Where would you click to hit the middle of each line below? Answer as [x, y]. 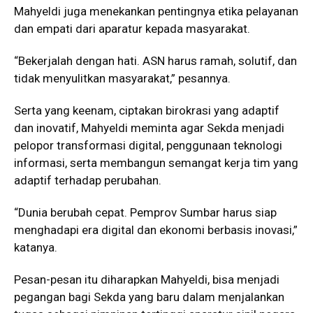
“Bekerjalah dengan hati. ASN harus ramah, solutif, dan [155, 60]
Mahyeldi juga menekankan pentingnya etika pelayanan [156, 11]
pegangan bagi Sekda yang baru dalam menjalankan [149, 297]
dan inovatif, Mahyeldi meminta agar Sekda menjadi [149, 128]
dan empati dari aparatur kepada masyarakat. [132, 28]
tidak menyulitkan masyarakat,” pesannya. [122, 78]
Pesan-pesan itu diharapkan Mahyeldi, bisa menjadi [147, 279]
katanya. [36, 247]
